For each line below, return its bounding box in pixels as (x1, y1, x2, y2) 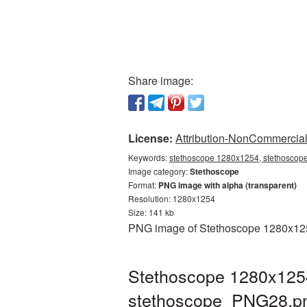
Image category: (128, 165, 190, 177)
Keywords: (128, 151, 169, 163)
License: (128, 130, 173, 146)
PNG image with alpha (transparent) (158, 179, 297, 191)
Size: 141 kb (128, 206, 174, 218)
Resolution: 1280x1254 (128, 193, 215, 204)
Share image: (128, 73, 193, 88)
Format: (128, 179, 158, 191)
